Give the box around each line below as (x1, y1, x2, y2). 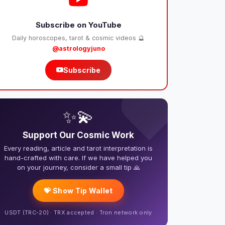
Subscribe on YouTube (35, 20, 122, 30)
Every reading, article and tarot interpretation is (4, 144, 153, 152)
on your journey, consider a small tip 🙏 (17, 163, 140, 171)
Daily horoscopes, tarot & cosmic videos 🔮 (12, 34, 145, 42)
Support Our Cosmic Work (23, 130, 134, 140)
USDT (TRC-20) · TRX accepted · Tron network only (5, 208, 152, 216)
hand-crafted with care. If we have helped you (5, 153, 152, 162)
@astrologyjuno (52, 44, 105, 52)
